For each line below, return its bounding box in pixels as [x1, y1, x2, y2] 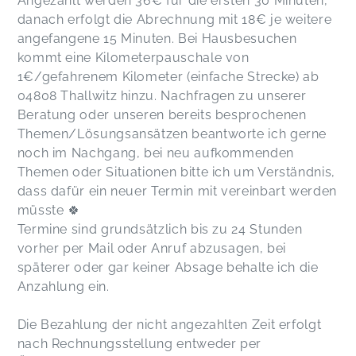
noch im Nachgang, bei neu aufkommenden [17, 145, 294, 161]
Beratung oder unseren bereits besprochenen [17, 106, 307, 122]
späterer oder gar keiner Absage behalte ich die [17, 259, 319, 275]
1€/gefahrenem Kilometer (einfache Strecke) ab [17, 68, 319, 84]
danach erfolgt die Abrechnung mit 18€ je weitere [17, 11, 332, 27]
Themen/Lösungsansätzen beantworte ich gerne [17, 126, 327, 141]
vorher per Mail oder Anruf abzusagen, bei [17, 240, 286, 256]
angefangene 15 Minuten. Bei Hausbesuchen [17, 30, 297, 46]
